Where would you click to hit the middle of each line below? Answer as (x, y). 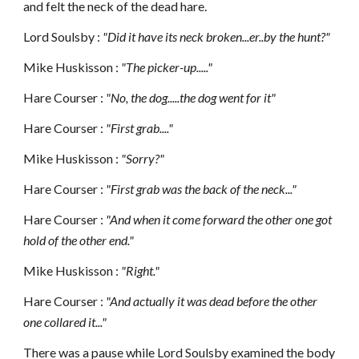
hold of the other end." (79, 240)
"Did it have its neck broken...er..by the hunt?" (217, 36)
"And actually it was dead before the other (212, 301)
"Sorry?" (143, 158)
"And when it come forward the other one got (219, 219)
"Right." (141, 270)
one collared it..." (65, 322)
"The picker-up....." (167, 67)
